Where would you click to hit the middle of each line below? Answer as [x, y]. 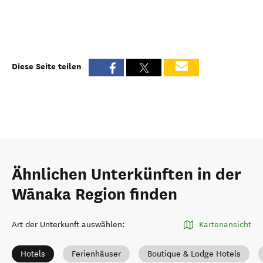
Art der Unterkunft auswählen [67, 225]
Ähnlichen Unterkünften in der [127, 174]
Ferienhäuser [96, 254]
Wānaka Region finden [95, 194]
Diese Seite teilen [47, 66]
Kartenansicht [225, 225]
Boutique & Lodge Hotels [194, 254]
